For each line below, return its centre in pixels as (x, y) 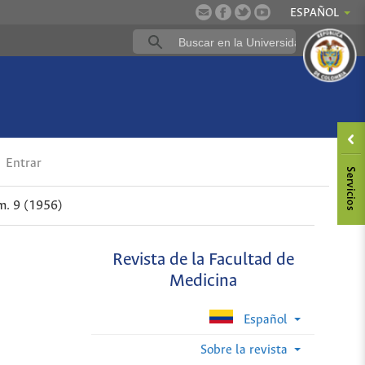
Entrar (22, 164)
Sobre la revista (245, 350)
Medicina (203, 282)
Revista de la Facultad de (203, 261)
